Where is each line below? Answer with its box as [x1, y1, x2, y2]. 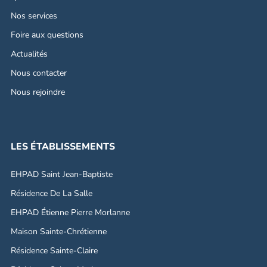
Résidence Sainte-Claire [10, 244, 98, 256]
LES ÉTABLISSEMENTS [10, 139, 115, 153]
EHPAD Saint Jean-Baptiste [10, 168, 113, 180]
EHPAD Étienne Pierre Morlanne [10, 206, 130, 218]
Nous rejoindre [10, 86, 65, 98]
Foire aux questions [10, 29, 83, 41]
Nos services [10, 10, 57, 21]
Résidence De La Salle [10, 187, 92, 199]
